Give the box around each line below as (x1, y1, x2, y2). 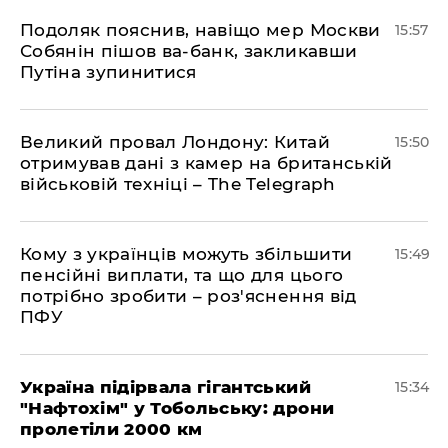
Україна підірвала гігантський (20, 376, 311, 397)
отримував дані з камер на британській (20, 152, 393, 173)
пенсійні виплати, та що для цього (20, 264, 344, 285)
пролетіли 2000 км (20, 418, 203, 439)
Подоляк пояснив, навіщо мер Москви (20, 19, 381, 40)
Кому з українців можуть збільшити (20, 243, 353, 264)
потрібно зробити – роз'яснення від (20, 285, 357, 306)
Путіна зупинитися (20, 61, 197, 82)
